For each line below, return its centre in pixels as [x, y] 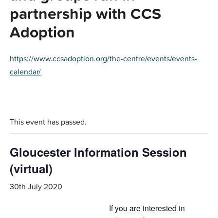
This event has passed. [48, 122]
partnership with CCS [85, 13]
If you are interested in [147, 208]
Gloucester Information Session [98, 152]
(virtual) [31, 169]
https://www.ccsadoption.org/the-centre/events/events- [103, 59]
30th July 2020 [36, 187]
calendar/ [25, 72]
